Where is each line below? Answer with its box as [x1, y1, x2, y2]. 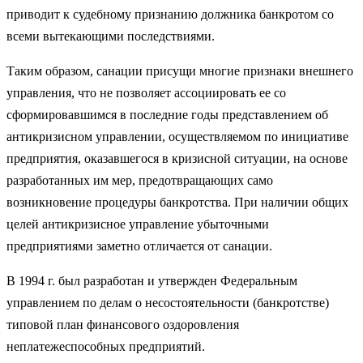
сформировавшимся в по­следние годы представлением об [6, 107, 328, 122]
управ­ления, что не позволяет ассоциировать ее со [6, 85, 286, 100]
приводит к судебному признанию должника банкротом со [6, 6, 334, 21]
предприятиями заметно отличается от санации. [6, 238, 272, 253]
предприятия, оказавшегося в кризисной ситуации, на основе [6, 151, 348, 165]
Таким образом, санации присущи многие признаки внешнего [6, 63, 353, 78]
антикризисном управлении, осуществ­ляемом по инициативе [6, 129, 348, 143]
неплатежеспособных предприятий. [6, 339, 205, 353]
